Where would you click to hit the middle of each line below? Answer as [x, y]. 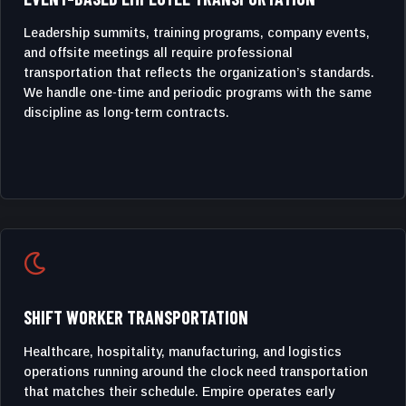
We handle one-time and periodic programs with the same [198, 92]
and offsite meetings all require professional [158, 53]
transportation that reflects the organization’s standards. [199, 72]
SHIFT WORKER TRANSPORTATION [136, 317]
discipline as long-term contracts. [126, 112]
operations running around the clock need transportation [196, 372]
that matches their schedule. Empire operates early [179, 391]
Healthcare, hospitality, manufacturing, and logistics [183, 352]
